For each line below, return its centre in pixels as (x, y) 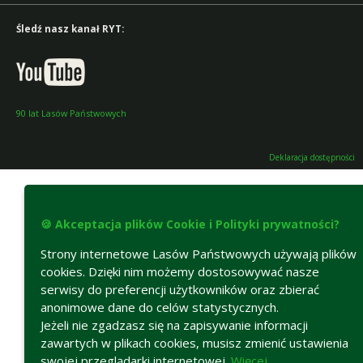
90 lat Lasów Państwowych (71, 113)
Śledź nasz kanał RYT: (70, 28)
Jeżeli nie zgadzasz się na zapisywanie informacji (174, 325)
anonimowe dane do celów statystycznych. (160, 307)
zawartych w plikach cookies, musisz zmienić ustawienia (194, 343)
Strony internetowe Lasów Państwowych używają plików (199, 254)
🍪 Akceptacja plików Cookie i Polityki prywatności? (190, 224)
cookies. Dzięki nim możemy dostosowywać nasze (180, 271)
